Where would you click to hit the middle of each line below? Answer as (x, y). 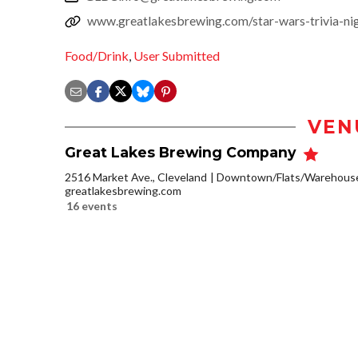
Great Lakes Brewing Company (183, 153)
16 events (92, 205)
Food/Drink (97, 56)
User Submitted (177, 56)
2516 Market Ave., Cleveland (136, 177)
